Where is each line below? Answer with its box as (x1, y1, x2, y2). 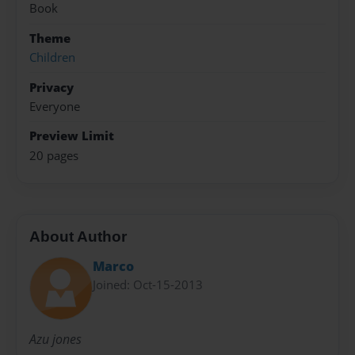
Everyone (29, 97, 80, 115)
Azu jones (29, 330, 82, 349)
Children (29, 49, 75, 67)
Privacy (29, 78, 74, 96)
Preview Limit (29, 128, 114, 145)
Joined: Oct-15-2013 (93, 276, 203, 292)
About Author (29, 228, 127, 246)
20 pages (29, 147, 78, 164)
